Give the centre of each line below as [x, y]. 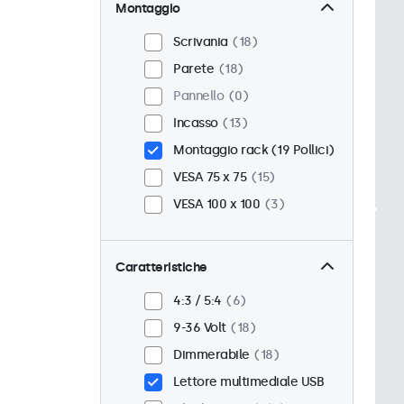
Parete [193, 69]
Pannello [198, 96]
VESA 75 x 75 [210, 178]
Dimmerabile [211, 355]
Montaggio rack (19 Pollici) [254, 151]
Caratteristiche [161, 268]
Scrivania [201, 42]
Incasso [196, 124]
